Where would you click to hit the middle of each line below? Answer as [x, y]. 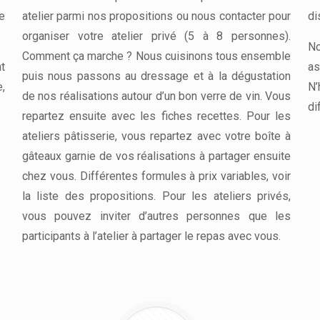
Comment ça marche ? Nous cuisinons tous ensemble [156, 56]
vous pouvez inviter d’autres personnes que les [156, 216]
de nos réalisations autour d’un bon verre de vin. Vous [156, 96]
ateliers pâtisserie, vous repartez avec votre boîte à [156, 136]
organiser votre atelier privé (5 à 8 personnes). [156, 36]
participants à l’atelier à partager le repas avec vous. [151, 236]
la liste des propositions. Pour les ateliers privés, [156, 196]
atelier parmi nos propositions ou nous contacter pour [156, 16]
